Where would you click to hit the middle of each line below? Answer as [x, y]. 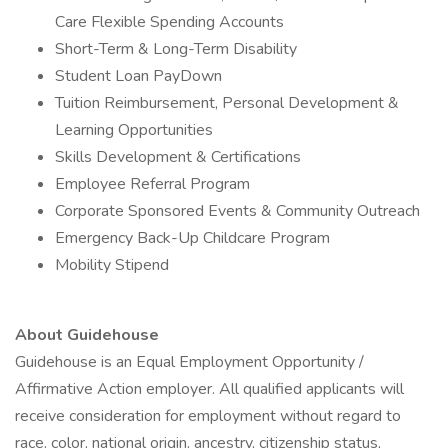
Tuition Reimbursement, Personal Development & [227, 103]
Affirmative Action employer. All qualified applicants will [209, 389]
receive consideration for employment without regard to [208, 416]
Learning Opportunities [134, 130]
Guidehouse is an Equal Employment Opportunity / [189, 362]
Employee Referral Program [152, 184]
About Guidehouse [87, 335]
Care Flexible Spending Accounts [169, 22]
